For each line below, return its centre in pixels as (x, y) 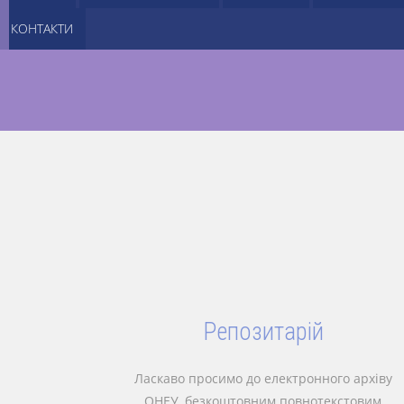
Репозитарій (263, 332)
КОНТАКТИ (41, 28)
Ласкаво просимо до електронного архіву (263, 378)
